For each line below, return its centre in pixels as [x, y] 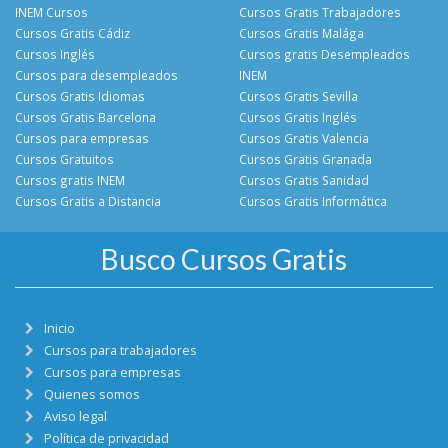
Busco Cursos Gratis [224, 258]
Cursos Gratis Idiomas [80, 95]
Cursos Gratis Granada [305, 158]
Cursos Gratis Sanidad [304, 179]
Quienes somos [92, 394]
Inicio [59, 328]
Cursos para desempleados [96, 74]
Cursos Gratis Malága [301, 32]
